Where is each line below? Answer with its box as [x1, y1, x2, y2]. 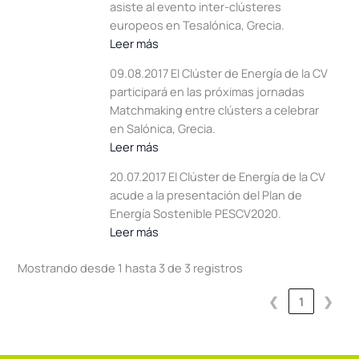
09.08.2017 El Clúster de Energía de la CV [109, 65, 328, 82]
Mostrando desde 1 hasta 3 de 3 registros [18, 259, 244, 276]
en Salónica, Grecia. [109, 120, 216, 137]
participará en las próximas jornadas [109, 83, 305, 100]
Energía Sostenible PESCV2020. [109, 205, 281, 222]
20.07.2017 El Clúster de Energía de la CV [109, 168, 325, 185]
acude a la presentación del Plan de [109, 187, 302, 204]
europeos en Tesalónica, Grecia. [109, 17, 284, 34]
